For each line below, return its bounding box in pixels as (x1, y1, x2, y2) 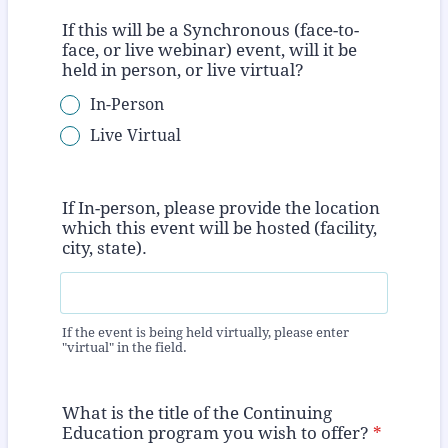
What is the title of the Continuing (62, 403, 332, 424)
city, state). (62, 237, 147, 258)
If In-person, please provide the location (62, 197, 380, 218)
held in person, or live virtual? (62, 59, 304, 80)
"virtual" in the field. (62, 340, 187, 356)
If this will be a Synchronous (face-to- (62, 19, 359, 40)
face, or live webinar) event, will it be (62, 39, 357, 60)
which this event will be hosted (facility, (62, 217, 377, 238)
